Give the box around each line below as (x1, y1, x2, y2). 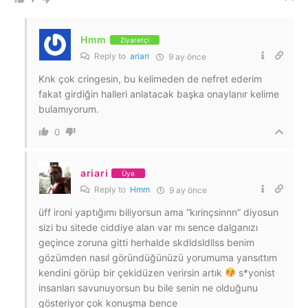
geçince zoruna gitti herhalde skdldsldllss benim (38, 236, 254, 248)
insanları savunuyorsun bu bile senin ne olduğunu (38, 282, 258, 294)
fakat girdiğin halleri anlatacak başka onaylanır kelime (38, 88, 279, 100)
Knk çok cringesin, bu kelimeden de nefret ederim (38, 73, 262, 85)
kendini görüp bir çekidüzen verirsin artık (38, 267, 225, 278)
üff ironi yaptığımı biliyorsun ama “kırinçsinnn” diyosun (38, 206, 278, 218)
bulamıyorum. (38, 103, 99, 115)
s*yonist (235, 267, 275, 278)
